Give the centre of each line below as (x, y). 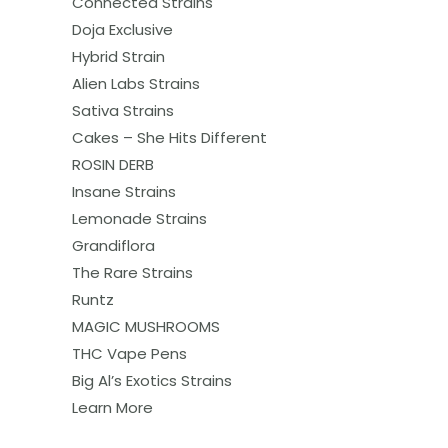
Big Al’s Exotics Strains (152, 381)
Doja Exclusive (122, 30)
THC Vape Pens (129, 354)
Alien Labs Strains (136, 84)
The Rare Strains (132, 273)
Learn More (112, 408)
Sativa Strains (123, 111)
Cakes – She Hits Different (169, 138)
